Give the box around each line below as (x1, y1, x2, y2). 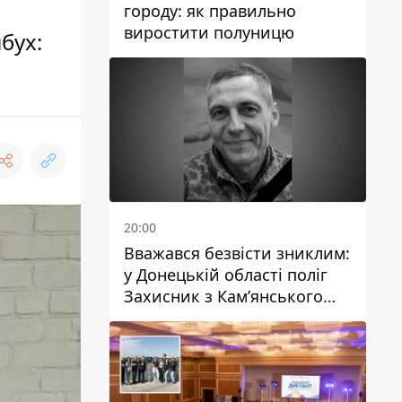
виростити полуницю (124, 22, 294, 44)
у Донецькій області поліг (124, 264, 328, 285)
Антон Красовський (124, 307, 281, 328)
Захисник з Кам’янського (124, 285, 323, 307)
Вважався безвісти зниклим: (124, 242, 350, 264)
